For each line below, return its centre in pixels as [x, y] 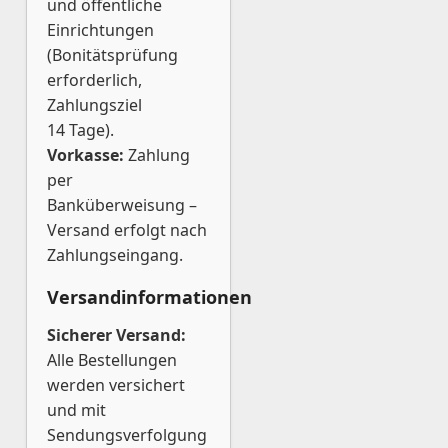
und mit [76, 410]
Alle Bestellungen [112, 360]
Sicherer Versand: [116, 335]
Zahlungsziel [94, 105]
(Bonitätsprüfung [112, 55]
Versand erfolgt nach [127, 230]
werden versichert [116, 385]
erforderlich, [94, 80]
